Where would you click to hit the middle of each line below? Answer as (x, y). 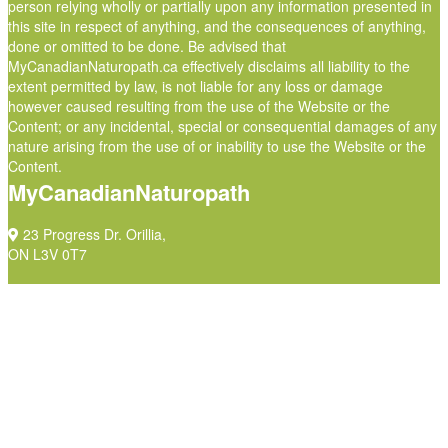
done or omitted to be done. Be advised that (147, 46)
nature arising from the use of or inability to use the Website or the (217, 146)
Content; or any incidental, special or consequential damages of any (222, 126)
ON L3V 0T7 (47, 254)
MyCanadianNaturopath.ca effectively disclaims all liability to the (209, 66)
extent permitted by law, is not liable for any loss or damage (195, 86)
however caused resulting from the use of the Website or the (199, 106)
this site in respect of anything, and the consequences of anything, (217, 26)
